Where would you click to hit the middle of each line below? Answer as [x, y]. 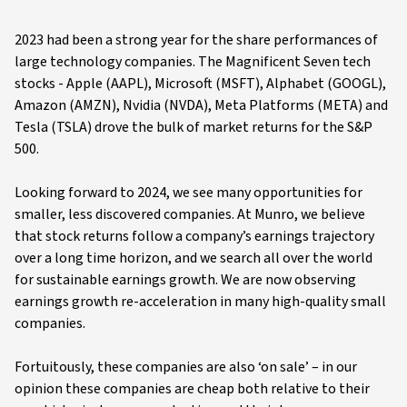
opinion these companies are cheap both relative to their [192, 389]
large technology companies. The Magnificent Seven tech [193, 62]
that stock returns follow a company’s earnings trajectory [194, 236]
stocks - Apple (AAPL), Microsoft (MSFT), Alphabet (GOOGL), [200, 84]
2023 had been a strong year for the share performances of [196, 40]
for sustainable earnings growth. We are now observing [185, 280]
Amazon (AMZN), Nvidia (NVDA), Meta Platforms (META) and [201, 105]
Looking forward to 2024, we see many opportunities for [189, 193]
